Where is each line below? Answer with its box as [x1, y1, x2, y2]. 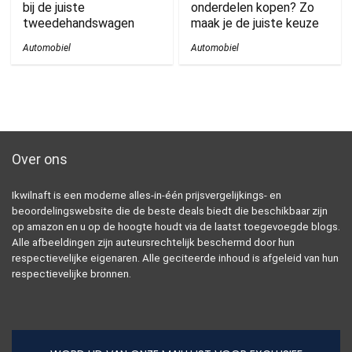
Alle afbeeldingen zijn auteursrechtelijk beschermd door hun [12, 236, 295, 248]
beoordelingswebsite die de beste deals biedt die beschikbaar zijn [12, 204, 328, 217]
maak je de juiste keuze [191, 15, 320, 31]
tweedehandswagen [23, 15, 135, 31]
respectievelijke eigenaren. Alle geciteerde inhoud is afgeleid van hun [12, 251, 339, 264]
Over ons [12, 150, 68, 167]
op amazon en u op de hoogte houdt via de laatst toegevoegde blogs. [12, 220, 340, 233]
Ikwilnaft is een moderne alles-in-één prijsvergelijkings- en [12, 189, 281, 201]
